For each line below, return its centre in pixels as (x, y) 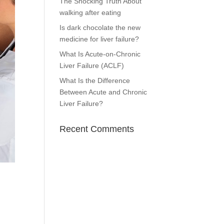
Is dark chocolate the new (100, 27)
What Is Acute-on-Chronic (100, 54)
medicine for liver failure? (99, 39)
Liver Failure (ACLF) (92, 65)
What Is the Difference (95, 80)
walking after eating (90, 12)
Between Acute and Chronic (103, 92)
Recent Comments (97, 129)
